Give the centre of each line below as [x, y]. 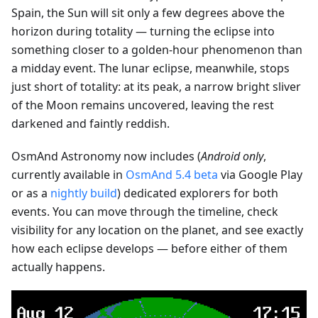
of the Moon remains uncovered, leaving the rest [143, 105]
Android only [232, 156]
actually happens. [58, 267]
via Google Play [260, 174]
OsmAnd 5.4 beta [172, 174]
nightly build [84, 193]
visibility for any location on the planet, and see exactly [157, 230]
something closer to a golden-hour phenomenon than [157, 49]
